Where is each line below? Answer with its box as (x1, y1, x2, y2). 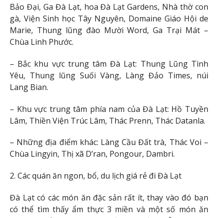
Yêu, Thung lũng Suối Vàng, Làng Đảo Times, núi (10, 70, 208, 81)
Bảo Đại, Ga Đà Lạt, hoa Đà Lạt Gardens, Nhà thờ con (10, 1, 208, 13)
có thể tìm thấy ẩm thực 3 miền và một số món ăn (10, 204, 208, 215)
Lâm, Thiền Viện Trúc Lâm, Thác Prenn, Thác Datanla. (10, 115, 205, 126)
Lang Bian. (10, 81, 48, 92)
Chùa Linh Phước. (10, 36, 73, 48)
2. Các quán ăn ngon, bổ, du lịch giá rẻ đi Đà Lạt (10, 170, 182, 182)
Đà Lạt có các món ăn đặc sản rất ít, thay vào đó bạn (10, 192, 208, 203)
